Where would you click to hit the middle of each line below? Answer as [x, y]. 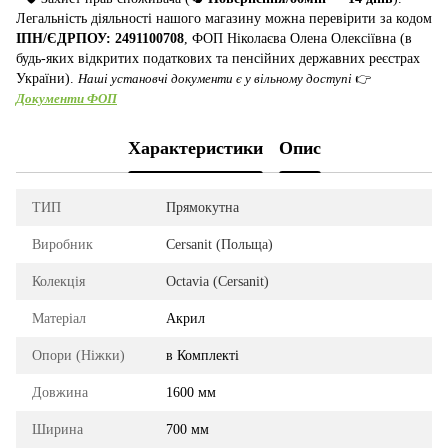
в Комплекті [202, 355]
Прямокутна [202, 207]
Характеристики [195, 148]
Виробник [62, 244]
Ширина [57, 429]
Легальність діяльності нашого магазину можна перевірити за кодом [224, 18]
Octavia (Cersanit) [217, 281]
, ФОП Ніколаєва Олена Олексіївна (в [298, 38]
